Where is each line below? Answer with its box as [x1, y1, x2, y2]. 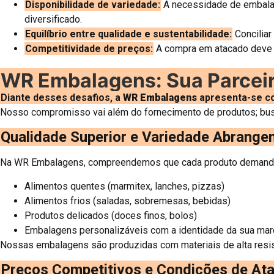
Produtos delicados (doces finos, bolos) [24, 209, 197, 221]
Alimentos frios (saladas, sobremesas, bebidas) [24, 194, 231, 207]
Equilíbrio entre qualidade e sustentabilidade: [25, 28, 232, 40]
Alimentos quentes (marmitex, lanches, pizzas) [24, 180, 224, 192]
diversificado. [24, 13, 82, 25]
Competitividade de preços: [25, 42, 153, 54]
